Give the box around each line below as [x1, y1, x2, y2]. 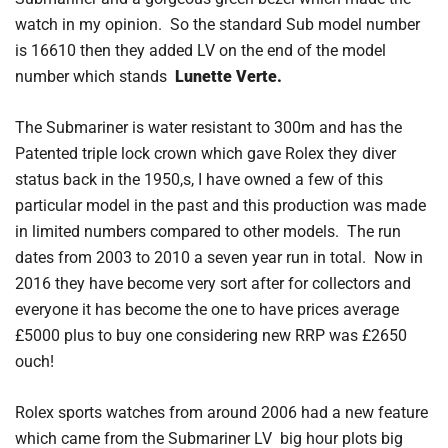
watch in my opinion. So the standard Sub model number [15, 14, 420, 34]
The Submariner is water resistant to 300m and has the [15, 117, 402, 137]
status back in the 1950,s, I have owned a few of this [15, 169, 383, 189]
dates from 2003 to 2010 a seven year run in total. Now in [15, 247, 423, 267]
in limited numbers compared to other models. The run [15, 221, 401, 241]
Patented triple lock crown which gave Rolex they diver [15, 143, 396, 163]
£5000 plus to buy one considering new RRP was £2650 [15, 325, 407, 345]
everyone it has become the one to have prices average [15, 299, 399, 319]
